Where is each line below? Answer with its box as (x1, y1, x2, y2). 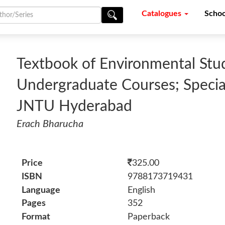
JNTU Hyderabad (17, 99, 133, 115)
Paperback (127, 212, 170, 222)
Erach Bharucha (17, 119, 84, 130)
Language (22, 185, 61, 195)
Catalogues (141, 10, 183, 18)
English (127, 185, 155, 195)
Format (22, 212, 51, 222)
